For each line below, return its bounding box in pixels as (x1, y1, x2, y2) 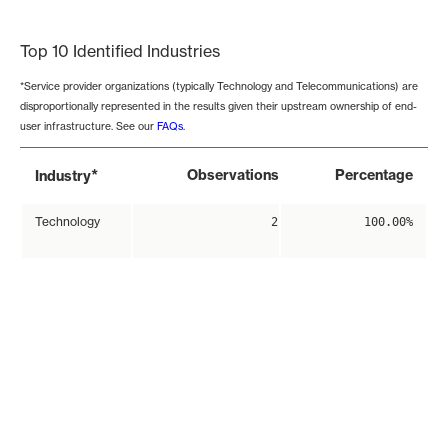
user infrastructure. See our (20, 120, 157, 133)
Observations (187, 166, 279, 185)
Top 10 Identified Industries (20, 41, 220, 61)
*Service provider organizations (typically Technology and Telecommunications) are (20, 80, 418, 93)
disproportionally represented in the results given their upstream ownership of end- (20, 100, 417, 113)
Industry (35, 167, 91, 186)
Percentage (335, 166, 413, 185)
